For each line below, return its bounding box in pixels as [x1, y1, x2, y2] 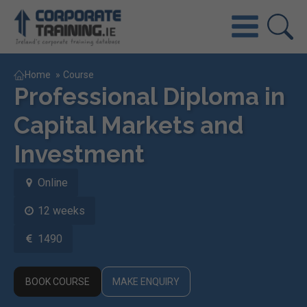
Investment [14, 139, 145, 168]
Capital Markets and [14, 110, 243, 139]
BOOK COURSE [25, 275, 90, 287]
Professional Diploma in [14, 82, 285, 110]
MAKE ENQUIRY [112, 275, 180, 287]
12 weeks [38, 204, 85, 217]
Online [38, 175, 68, 189]
